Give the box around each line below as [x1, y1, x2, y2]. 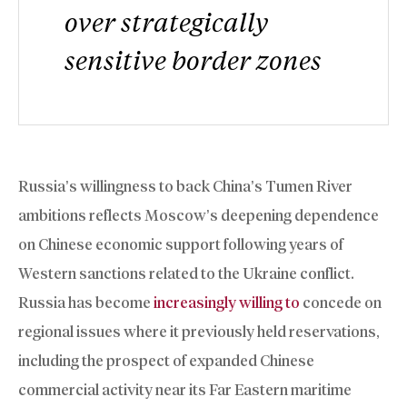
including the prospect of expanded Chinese [18, 351, 314, 370]
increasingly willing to [154, 293, 300, 312]
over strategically [65, 4, 268, 38]
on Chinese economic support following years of [18, 234, 343, 253]
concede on [300, 293, 382, 312]
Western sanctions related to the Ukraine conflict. [18, 263, 354, 283]
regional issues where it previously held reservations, [18, 322, 380, 341]
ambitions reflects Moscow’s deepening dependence [18, 205, 379, 224]
